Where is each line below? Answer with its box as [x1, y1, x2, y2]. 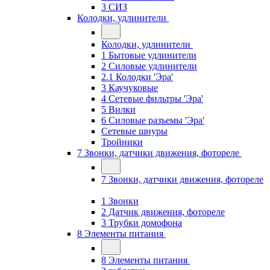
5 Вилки [101, 104, 136, 115]
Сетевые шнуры [101, 126, 168, 136]
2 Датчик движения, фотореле [101, 207, 225, 217]
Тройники [101, 137, 143, 147]
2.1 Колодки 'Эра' [101, 72, 173, 82]
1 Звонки [101, 196, 139, 206]
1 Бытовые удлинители [101, 50, 196, 60]
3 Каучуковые [101, 83, 158, 93]
